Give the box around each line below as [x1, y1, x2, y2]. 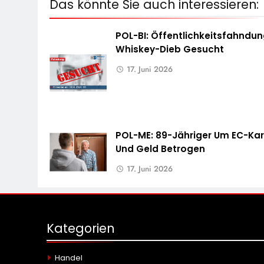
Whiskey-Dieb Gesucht [115, 43, 225, 56]
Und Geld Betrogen [115, 143, 206, 156]
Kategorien [47, 220, 114, 237]
